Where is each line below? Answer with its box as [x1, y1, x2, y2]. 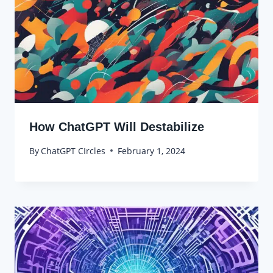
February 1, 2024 [118, 144, 186, 157]
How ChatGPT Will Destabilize [29, 120, 204, 134]
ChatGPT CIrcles [41, 144, 106, 157]
